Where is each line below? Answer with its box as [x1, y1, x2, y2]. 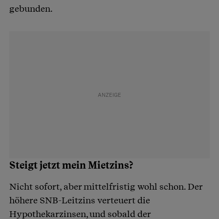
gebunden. [9, 3, 54, 14]
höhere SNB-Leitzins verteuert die [9, 195, 150, 206]
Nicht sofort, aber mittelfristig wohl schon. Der [9, 181, 202, 192]
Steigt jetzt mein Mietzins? [9, 159, 133, 172]
